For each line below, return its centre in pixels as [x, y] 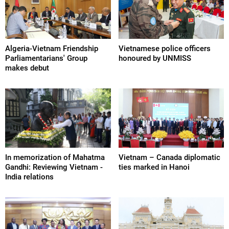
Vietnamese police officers [164, 49]
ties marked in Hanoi [154, 167]
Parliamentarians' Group [46, 59]
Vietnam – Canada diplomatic [169, 158]
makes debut [27, 68]
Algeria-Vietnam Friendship [52, 49]
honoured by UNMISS [155, 59]
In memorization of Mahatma [55, 158]
